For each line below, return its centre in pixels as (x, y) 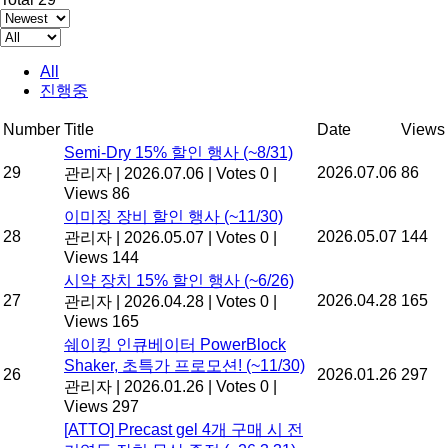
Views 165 (101, 321)
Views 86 (97, 193)
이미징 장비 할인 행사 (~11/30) (173, 216)
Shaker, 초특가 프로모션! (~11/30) (184, 365)
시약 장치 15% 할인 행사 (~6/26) (179, 280)
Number (31, 129)
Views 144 (101, 257)
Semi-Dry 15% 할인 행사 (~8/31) (178, 152)
